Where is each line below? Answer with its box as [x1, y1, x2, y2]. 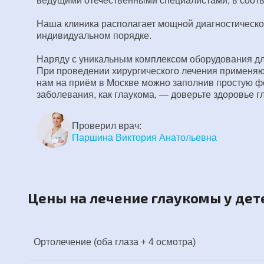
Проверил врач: [72, 120, 141, 131]
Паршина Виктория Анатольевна [72, 132, 217, 143]
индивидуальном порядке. [37, 31, 151, 41]
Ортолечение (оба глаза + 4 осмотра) [34, 237, 196, 247]
